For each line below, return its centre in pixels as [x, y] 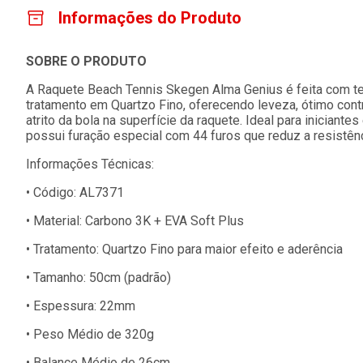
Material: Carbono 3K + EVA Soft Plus [139, 221]
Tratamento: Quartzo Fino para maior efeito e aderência [188, 250]
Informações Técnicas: [90, 164]
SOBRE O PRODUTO [86, 62]
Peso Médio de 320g [94, 335]
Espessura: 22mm [84, 306]
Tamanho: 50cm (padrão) [102, 278]
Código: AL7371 [79, 193]
